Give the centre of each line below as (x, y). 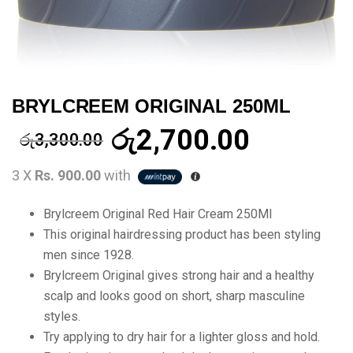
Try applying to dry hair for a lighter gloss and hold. (182, 336)
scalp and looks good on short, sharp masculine (174, 295)
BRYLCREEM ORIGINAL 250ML (151, 106)
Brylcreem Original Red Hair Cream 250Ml (158, 214)
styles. (62, 316)
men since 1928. (89, 255)
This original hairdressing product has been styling (182, 234)
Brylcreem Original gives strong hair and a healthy (179, 275)
